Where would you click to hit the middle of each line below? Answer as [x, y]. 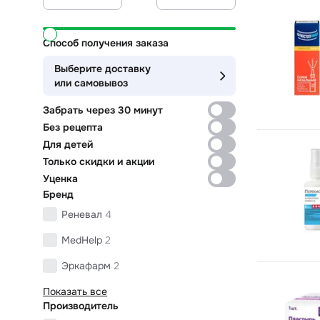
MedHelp [82, 240]
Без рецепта [73, 127]
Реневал [82, 214]
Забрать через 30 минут [103, 110]
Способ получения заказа [106, 42]
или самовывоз [91, 82]
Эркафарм [86, 265]
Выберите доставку [102, 68]
